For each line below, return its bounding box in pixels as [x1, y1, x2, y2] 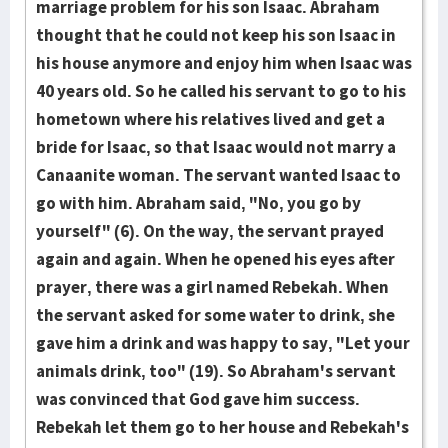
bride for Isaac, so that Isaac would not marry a [36, 136, 396, 158]
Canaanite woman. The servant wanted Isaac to [36, 164, 401, 186]
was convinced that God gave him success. [36, 388, 360, 410]
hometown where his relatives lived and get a [36, 108, 385, 130]
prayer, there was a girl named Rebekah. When [36, 276, 389, 298]
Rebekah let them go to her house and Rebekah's [36, 416, 409, 438]
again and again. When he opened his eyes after [36, 248, 395, 270]
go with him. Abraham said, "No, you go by [36, 192, 361, 214]
